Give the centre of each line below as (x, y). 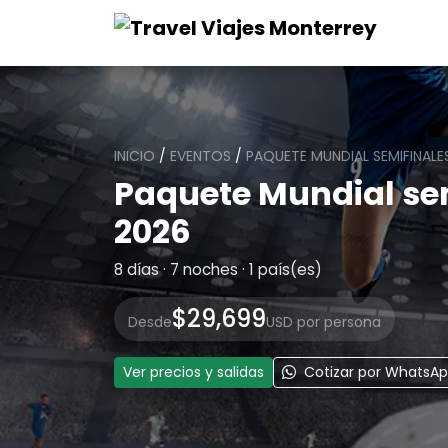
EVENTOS (200, 156)
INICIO (134, 156)
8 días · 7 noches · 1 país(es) (218, 269)
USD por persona (323, 322)
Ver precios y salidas (193, 372)
